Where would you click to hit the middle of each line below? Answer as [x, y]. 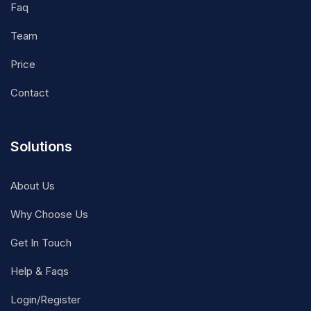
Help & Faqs [40, 271]
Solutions [41, 147]
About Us [33, 186]
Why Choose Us [49, 215]
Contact [30, 93]
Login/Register [45, 300]
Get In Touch [41, 243]
